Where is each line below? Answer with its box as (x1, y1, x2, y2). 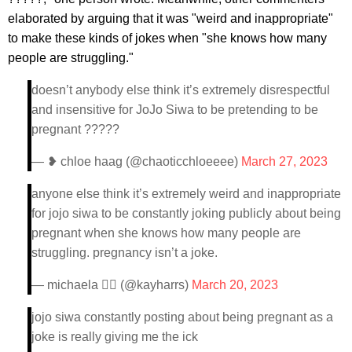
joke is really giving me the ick (31, 329, 198, 343)
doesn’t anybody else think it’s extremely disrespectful (31, 82, 330, 97)
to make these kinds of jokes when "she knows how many (8, 31, 327, 45)
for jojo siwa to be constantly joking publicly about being (31, 206, 341, 220)
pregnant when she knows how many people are (31, 225, 301, 240)
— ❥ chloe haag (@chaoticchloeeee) (31, 154, 241, 168)
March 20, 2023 (192, 277, 278, 291)
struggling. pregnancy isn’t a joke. (31, 245, 218, 259)
